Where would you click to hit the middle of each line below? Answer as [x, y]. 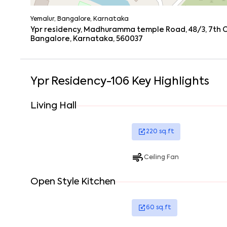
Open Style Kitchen [73, 182]
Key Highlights [169, 82]
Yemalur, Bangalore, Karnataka [80, 19]
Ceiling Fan [161, 158]
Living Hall [53, 106]
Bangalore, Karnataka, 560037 [87, 39]
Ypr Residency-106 [80, 82]
